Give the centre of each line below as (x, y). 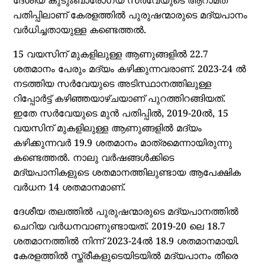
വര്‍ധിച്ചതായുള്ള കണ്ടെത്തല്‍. (80, 31)
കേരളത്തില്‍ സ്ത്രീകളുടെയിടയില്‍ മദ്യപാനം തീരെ (126, 257)
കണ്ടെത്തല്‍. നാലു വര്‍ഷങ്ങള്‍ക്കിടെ (94, 159)
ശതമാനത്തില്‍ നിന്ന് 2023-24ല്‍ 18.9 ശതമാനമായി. (126, 242)
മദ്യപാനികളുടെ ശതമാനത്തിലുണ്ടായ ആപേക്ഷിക (127, 174)
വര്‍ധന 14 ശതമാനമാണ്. (70, 188)
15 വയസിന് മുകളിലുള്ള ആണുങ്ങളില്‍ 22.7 (111, 55)
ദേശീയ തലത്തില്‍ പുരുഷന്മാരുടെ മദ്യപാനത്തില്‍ (126, 213)
